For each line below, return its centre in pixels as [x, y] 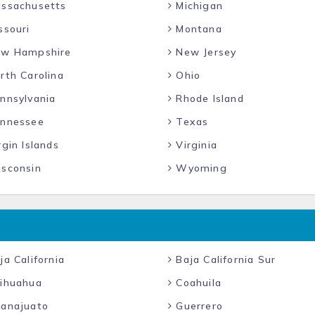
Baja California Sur [224, 259]
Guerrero [198, 306]
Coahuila [197, 283]
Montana [197, 29]
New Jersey [205, 52]
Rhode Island [208, 98]
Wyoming [200, 168]
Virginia [195, 145]
